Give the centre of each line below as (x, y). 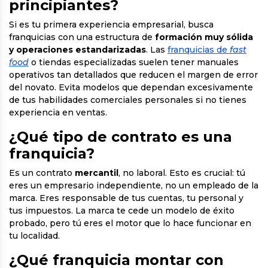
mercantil (97, 173)
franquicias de (199, 50)
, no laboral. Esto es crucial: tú (182, 173)
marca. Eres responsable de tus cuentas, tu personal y (126, 198)
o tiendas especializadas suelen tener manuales (134, 62)
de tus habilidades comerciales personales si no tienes (128, 100)
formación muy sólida (204, 37)
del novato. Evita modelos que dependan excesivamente (131, 87)
